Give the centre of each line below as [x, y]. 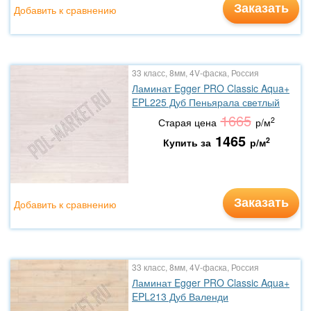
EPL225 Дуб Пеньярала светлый [206, 102]
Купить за [187, 142]
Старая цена [187, 122]
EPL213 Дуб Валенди [180, 296]
